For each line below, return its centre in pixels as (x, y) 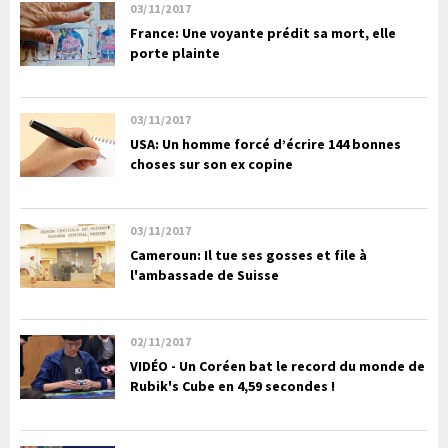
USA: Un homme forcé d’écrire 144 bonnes (265, 144)
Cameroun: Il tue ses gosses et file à (248, 255)
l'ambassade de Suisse (204, 275)
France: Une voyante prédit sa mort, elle (263, 33)
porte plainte (175, 53)
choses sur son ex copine (211, 164)
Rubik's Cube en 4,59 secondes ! (232, 386)
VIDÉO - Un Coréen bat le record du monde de (277, 366)
